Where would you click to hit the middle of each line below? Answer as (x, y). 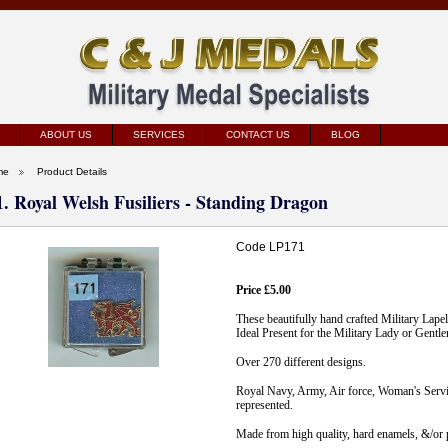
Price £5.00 (263, 290)
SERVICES (159, 134)
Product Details (72, 171)
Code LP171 (270, 247)
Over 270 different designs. (301, 362)
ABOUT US (66, 134)
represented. (264, 405)
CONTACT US (258, 134)
